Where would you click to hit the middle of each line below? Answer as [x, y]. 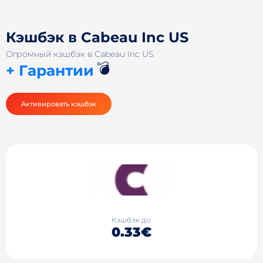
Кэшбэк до [131, 220]
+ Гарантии [50, 70]
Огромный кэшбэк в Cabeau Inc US [80, 54]
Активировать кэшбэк [59, 104]
